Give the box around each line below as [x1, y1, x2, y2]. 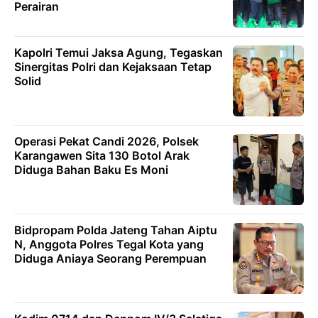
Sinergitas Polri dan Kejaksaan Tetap [14, 60, 212, 75]
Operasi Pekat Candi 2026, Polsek [14, 134, 199, 149]
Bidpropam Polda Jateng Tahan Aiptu [14, 223, 217, 238]
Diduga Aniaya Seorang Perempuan [14, 251, 207, 266]
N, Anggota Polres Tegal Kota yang [14, 237, 204, 252]
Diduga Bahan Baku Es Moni [14, 163, 168, 177]
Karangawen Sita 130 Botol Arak [14, 148, 190, 163]
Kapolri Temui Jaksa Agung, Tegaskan [14, 45, 223, 60]
